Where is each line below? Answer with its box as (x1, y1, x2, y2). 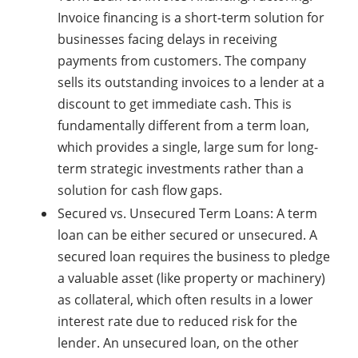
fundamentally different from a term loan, (58, 117, 309, 134)
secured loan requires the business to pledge (58, 248, 330, 265)
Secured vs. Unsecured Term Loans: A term (58, 205, 317, 222)
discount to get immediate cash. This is (58, 95, 292, 113)
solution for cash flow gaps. (58, 181, 222, 199)
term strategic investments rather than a (58, 160, 304, 177)
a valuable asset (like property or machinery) (58, 269, 325, 287)
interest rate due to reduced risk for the (58, 312, 297, 330)
